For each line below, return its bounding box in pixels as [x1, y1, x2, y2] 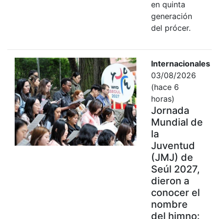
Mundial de [151, 116, 203, 128]
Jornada [151, 104, 189, 116]
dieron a [151, 175, 189, 187]
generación [151, 11, 192, 21]
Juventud [151, 139, 195, 152]
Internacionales [151, 58, 210, 68]
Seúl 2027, [151, 163, 200, 175]
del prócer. [151, 22, 191, 33]
